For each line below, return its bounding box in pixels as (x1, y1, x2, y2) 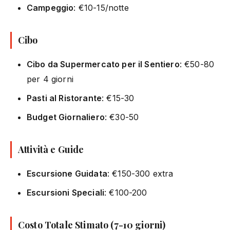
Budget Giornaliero (27, 111, 105, 122)
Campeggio (27, 2, 74, 13)
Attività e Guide (18, 143, 84, 156)
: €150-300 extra (107, 168, 174, 179)
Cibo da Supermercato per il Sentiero (27, 59, 180, 69)
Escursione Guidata (27, 168, 107, 179)
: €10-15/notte (73, 2, 129, 13)
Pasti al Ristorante (27, 92, 102, 103)
